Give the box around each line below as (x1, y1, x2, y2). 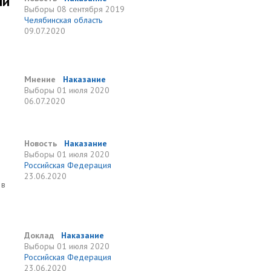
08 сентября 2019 (57, 4, 125, 15)
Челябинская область (24, 15, 103, 25)
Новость (24, 138, 57, 149)
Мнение (24, 74, 56, 85)
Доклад (24, 230, 54, 241)
